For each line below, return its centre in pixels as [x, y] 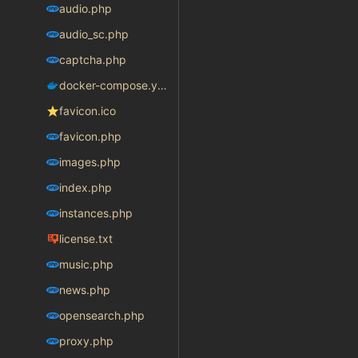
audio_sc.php [93, 34]
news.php [84, 290]
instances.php [95, 213]
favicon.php [90, 137]
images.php [89, 162]
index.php [85, 188]
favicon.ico [87, 111]
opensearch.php [101, 316]
